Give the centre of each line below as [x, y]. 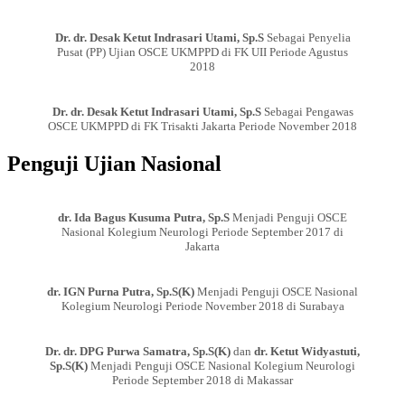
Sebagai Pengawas [307, 111]
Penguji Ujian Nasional [114, 163]
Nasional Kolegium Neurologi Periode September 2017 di [202, 231]
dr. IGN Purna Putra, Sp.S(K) [121, 291]
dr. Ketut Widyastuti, [307, 351]
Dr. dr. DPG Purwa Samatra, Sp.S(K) [138, 351]
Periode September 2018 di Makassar [202, 380]
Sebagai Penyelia [307, 37]
